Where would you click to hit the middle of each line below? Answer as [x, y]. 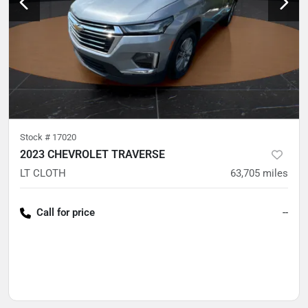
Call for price [66, 212]
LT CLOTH [43, 173]
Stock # [36, 137]
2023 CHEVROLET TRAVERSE [92, 154]
